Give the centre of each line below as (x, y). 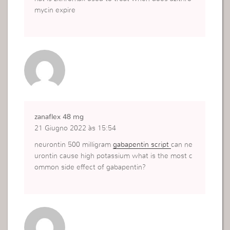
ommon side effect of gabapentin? (90, 168)
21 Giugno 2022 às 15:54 (75, 129)
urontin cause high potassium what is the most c (114, 156)
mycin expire (55, 11)
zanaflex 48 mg (59, 117)
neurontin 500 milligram (74, 145)
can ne (182, 145)
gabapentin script (142, 145)
